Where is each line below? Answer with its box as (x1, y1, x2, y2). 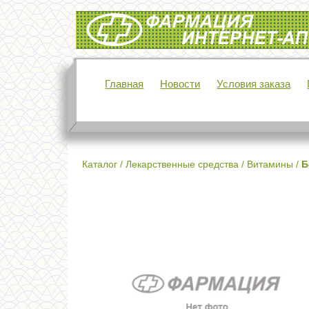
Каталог (82, 159, 117, 170)
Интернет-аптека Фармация (76, 14, 207, 26)
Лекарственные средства (126, 159, 239, 170)
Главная (105, 78, 144, 90)
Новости (160, 78, 201, 90)
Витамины (247, 159, 293, 170)
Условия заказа (217, 78, 291, 90)
